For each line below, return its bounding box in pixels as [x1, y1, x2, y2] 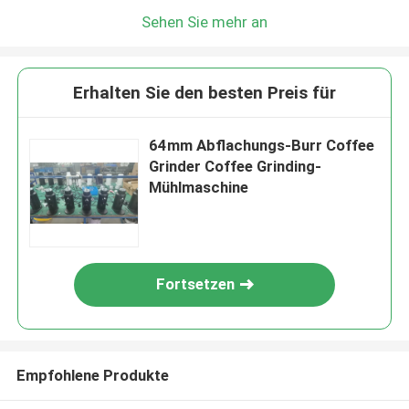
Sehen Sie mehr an [142, 12, 267, 31]
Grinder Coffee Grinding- [149, 157, 322, 176]
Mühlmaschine [149, 178, 249, 197]
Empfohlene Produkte [16, 365, 169, 384]
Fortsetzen [156, 275, 236, 294]
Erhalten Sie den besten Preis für [73, 82, 336, 104]
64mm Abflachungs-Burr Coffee [149, 136, 375, 155]
